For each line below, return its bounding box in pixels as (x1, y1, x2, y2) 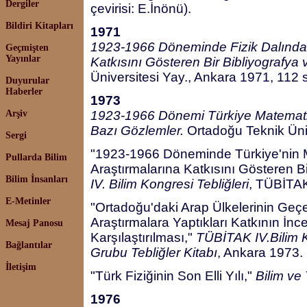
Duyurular (5, 75, 49, 86)
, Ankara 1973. (217, 245, 303, 260)
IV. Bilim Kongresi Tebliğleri (90, 177, 249, 191)
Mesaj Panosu (5, 218, 63, 228)
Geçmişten (5, 42, 49, 53)
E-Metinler (5, 196, 51, 206)
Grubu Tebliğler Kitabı (90, 245, 217, 260)
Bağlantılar (5, 240, 52, 250)
